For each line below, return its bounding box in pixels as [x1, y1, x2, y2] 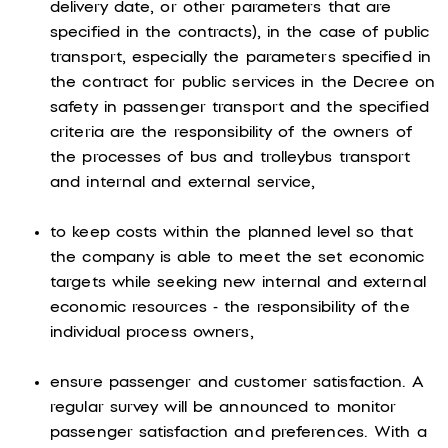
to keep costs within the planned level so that [50, 225, 413, 240]
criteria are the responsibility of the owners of [50, 125, 412, 140]
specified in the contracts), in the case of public [50, 25, 430, 40]
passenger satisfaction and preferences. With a [50, 425, 427, 440]
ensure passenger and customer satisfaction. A [50, 375, 425, 390]
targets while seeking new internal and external [50, 275, 426, 290]
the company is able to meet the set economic [50, 250, 425, 265]
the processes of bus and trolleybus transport [50, 150, 411, 165]
